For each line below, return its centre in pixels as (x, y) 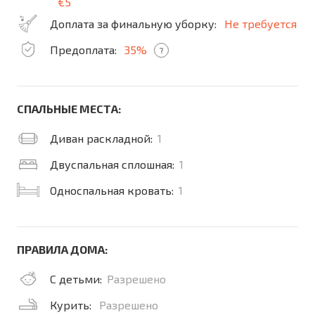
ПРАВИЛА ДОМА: (62, 249)
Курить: (72, 305)
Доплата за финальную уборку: (133, 24)
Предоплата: (83, 50)
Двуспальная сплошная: (112, 164)
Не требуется (261, 24)
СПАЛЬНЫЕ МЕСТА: (69, 109)
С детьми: (76, 279)
